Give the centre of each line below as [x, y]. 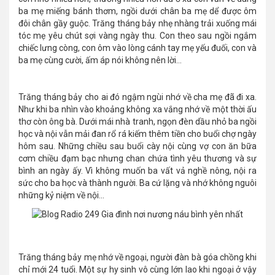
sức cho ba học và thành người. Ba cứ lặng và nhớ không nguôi [137, 183]
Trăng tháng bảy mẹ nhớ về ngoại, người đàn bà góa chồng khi [137, 257]
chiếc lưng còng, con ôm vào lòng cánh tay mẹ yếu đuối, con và [137, 48]
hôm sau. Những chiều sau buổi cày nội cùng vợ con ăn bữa [137, 146]
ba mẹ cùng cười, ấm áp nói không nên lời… [101, 60]
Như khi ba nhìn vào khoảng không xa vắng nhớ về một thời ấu [137, 109]
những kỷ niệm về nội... [61, 195]
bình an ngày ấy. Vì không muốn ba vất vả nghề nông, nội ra [137, 170]
